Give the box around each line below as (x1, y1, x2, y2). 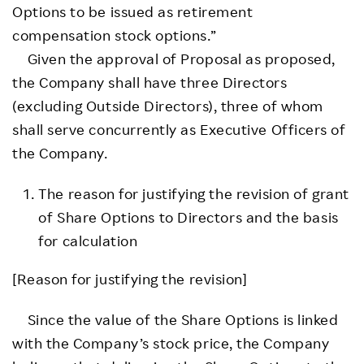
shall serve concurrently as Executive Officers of (12, 119, 346, 138)
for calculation (38, 231, 138, 249)
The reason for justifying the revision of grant (38, 184, 349, 202)
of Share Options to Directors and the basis (38, 207, 339, 226)
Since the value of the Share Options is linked (12, 310, 339, 328)
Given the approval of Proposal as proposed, (12, 49, 336, 67)
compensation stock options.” (12, 25, 217, 44)
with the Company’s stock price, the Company (12, 333, 330, 352)
